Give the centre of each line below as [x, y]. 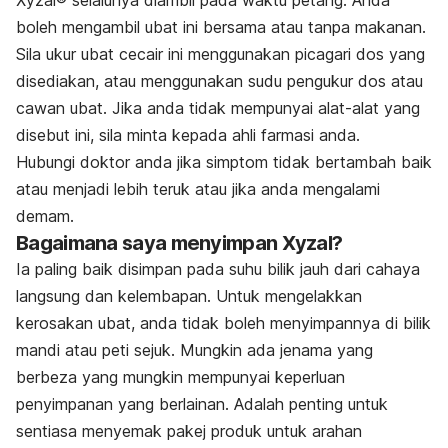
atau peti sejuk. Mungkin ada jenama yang [219, 349]
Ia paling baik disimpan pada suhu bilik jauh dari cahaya [218, 268]
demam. [45, 215]
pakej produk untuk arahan [264, 430]
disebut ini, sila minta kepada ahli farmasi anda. [188, 134]
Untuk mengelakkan [289, 295]
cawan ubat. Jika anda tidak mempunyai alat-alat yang [218, 107]
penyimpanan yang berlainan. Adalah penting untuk [202, 403]
